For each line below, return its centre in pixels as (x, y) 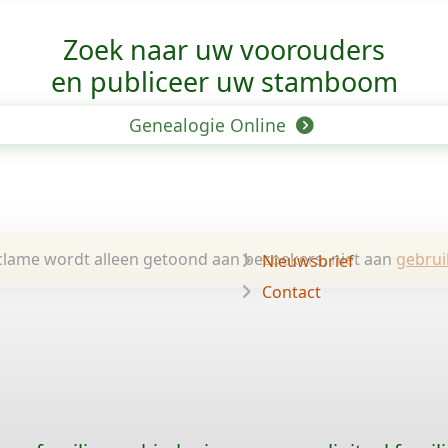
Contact (291, 292)
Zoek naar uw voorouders (224, 49)
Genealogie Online (209, 125)
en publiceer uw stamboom (224, 81)
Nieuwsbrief (308, 261)
